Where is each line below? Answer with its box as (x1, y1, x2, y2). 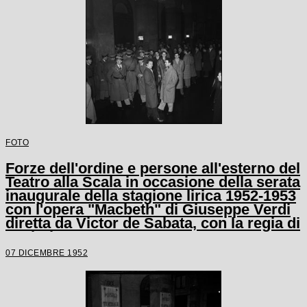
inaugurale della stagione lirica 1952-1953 (5, 186, 296, 204)
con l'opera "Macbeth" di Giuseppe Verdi (5, 200, 291, 218)
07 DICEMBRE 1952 (5, 247, 88, 257)
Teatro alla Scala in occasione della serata (5, 173, 300, 191)
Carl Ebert (5, 228, 77, 245)
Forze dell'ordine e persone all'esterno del (5, 159, 300, 177)
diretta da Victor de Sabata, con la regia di (5, 214, 300, 232)
